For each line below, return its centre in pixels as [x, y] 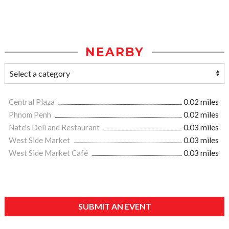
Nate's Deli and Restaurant [55, 128]
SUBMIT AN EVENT [114, 207]
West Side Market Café [49, 153]
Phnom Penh [31, 115]
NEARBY [114, 52]
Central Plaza [32, 102]
